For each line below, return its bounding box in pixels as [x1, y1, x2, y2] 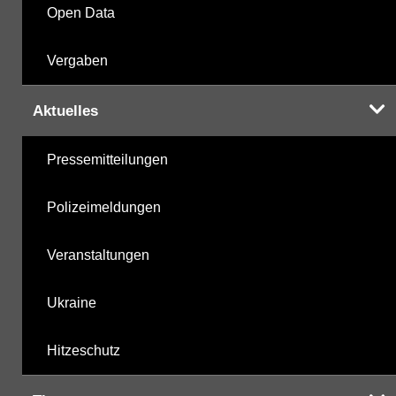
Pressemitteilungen [47, 151, 168, 167]
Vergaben [47, 52, 108, 68]
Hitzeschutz [47, 342, 120, 358]
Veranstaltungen [47, 247, 149, 263]
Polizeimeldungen [47, 199, 161, 215]
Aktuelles [33, 102, 98, 119]
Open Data [47, 4, 115, 20]
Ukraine [47, 294, 96, 310]
